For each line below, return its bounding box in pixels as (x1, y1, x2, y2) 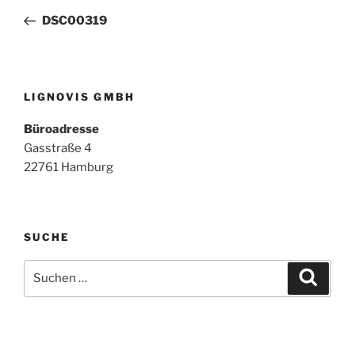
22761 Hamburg (24, 159, 113, 174)
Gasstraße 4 (24, 140, 92, 155)
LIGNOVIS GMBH (24, 90, 136, 104)
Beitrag (23, 9, 68, 24)
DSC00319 (41, 13, 107, 29)
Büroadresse (24, 121, 99, 136)
